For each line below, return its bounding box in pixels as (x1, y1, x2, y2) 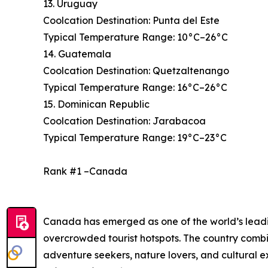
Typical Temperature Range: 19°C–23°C (43, 132, 227, 144)
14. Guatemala (43, 48, 111, 60)
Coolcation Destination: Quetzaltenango (43, 65, 229, 77)
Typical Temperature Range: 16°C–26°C (43, 81, 227, 94)
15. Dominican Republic (43, 98, 150, 111)
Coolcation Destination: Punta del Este (43, 14, 220, 27)
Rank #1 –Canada (43, 165, 127, 178)
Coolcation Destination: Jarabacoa (43, 115, 206, 127)
